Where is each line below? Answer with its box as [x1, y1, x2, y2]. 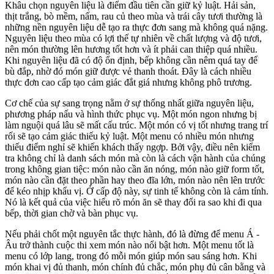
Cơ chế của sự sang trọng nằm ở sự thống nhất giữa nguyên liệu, [5, 98, 254, 109]
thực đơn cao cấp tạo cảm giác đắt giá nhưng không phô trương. [5, 77, 252, 88]
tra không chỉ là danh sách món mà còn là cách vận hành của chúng [5, 153, 265, 164]
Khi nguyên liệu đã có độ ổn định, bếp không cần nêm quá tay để [5, 55, 257, 66]
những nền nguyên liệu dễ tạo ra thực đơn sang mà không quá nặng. [5, 22, 268, 33]
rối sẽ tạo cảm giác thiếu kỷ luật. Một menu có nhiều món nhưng [5, 131, 254, 142]
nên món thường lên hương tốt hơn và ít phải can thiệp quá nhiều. [5, 44, 257, 55]
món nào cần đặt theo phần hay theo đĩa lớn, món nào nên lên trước [5, 175, 265, 186]
